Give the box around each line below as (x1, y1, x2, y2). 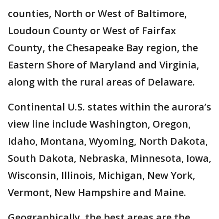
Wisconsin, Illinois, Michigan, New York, (8, 169, 195, 182)
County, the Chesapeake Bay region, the (8, 41, 198, 54)
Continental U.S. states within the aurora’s (8, 100, 211, 113)
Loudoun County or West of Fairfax (8, 24, 176, 37)
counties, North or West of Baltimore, (8, 7, 187, 20)
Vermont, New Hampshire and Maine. (8, 186, 186, 199)
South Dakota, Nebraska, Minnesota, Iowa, (8, 152, 211, 165)
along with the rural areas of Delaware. (8, 75, 195, 88)
